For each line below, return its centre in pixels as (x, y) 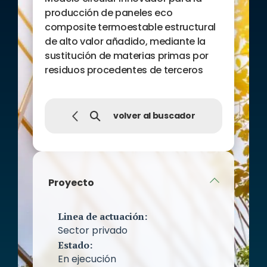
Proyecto (71, 183)
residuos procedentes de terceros (124, 70)
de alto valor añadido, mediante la (125, 42)
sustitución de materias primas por (127, 56)
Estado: (75, 245)
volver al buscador (154, 116)
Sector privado (93, 231)
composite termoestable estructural (131, 27)
